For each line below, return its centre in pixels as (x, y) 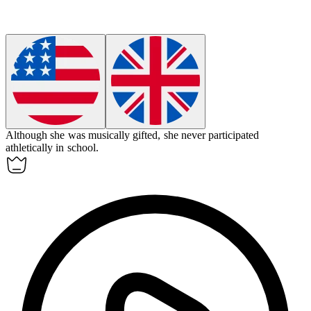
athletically (29, 148)
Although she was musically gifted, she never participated (133, 135)
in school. (77, 148)
